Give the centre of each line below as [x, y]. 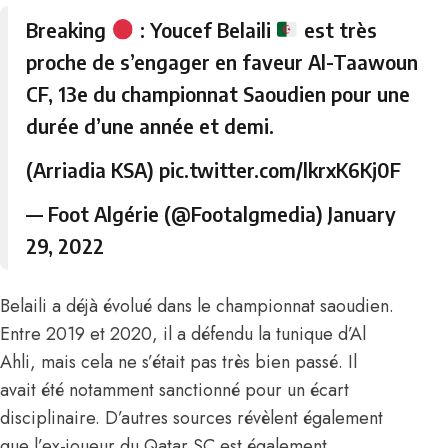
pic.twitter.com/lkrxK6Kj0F [280, 169]
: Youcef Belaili [205, 29]
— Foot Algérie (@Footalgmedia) [177, 213]
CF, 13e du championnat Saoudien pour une [218, 93]
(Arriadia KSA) [93, 169]
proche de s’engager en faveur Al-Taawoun [222, 61]
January [362, 213]
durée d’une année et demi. [150, 125]
